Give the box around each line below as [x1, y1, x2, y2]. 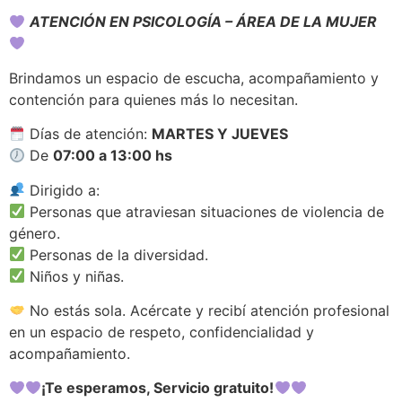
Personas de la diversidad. [25, 245, 209, 264]
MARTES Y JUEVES [152, 125, 289, 144]
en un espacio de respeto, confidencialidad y [9, 322, 314, 341]
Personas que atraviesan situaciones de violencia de [25, 202, 385, 221]
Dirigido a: [25, 180, 100, 199]
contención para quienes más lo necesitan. [9, 90, 298, 109]
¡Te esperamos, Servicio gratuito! [41, 379, 275, 398]
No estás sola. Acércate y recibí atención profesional [25, 301, 390, 319]
